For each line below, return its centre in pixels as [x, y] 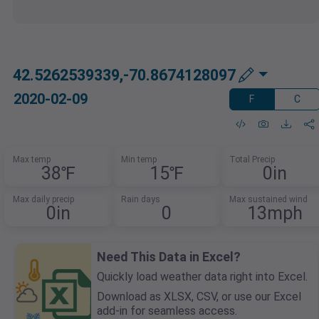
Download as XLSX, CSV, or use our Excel [199, 297]
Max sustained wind [268, 200]
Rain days [141, 200]
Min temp [139, 160]
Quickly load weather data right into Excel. [202, 277]
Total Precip [252, 160]
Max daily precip [44, 200]
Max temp [32, 160]
